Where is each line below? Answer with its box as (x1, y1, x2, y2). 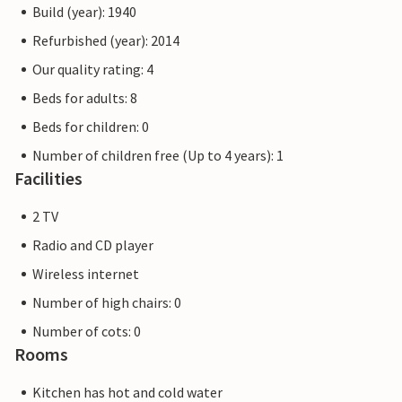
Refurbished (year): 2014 (32, 31, 179, 50)
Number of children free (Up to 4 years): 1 (32, 146, 284, 165)
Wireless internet (32, 265, 139, 284)
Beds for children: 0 (32, 118, 149, 136)
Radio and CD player (32, 236, 153, 255)
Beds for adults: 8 (32, 89, 137, 108)
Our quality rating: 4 (32, 60, 153, 79)
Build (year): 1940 (32, 3, 136, 22)
